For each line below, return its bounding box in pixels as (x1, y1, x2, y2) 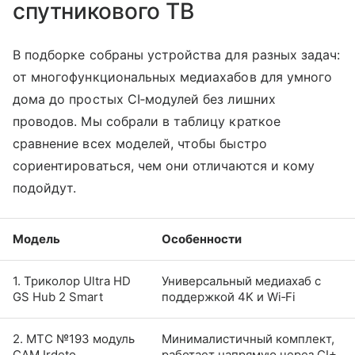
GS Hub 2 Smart (13, 289, 103, 305)
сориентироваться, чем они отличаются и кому (13, 158, 315, 174)
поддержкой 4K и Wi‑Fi (162, 289, 296, 305)
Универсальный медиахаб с (162, 273, 321, 289)
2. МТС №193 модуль (13, 331, 135, 347)
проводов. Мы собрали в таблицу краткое (13, 113, 281, 130)
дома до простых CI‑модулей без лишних (13, 91, 276, 108)
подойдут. (13, 180, 77, 197)
